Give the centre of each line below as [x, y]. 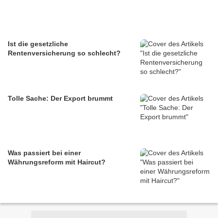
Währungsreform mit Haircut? [57, 162]
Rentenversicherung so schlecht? [64, 53]
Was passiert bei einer [44, 153]
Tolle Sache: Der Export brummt [60, 98]
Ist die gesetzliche [38, 44]
